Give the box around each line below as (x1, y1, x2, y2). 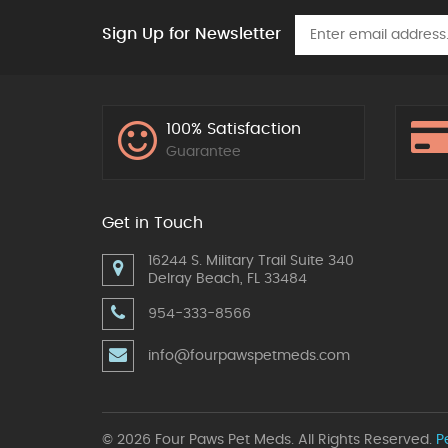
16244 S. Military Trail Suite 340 (148, 254, 354, 269)
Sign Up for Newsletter (102, 26, 281, 43)
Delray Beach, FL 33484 (148, 272, 307, 287)
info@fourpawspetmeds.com (148, 349, 350, 364)
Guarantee (166, 145, 241, 160)
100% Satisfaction (166, 121, 301, 138)
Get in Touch (102, 215, 203, 232)
